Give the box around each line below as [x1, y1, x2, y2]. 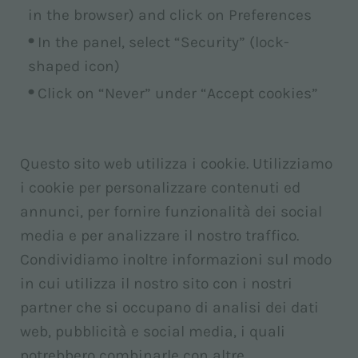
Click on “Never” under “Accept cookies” [38, 84, 318, 102]
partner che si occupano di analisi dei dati [20, 298, 319, 316]
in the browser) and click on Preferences [28, 6, 312, 24]
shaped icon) [28, 57, 120, 75]
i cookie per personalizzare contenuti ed [20, 178, 300, 197]
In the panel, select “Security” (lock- [38, 33, 289, 51]
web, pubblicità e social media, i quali [20, 322, 285, 340]
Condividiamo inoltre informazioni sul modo [20, 250, 332, 268]
